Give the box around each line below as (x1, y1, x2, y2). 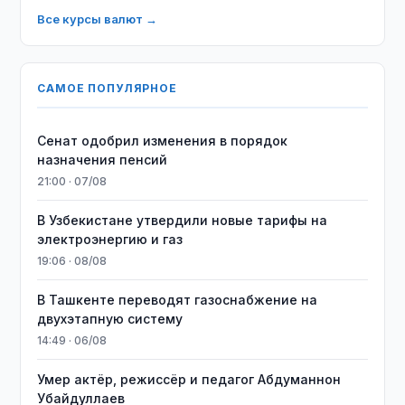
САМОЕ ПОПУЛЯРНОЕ (37, 81, 177, 95)
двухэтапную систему (37, 311, 184, 326)
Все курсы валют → (37, 12, 158, 26)
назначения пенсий (37, 152, 168, 167)
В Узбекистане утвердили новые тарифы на (37, 212, 328, 228)
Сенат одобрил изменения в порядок (37, 133, 288, 148)
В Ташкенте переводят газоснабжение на (37, 292, 318, 307)
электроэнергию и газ (37, 231, 184, 247)
